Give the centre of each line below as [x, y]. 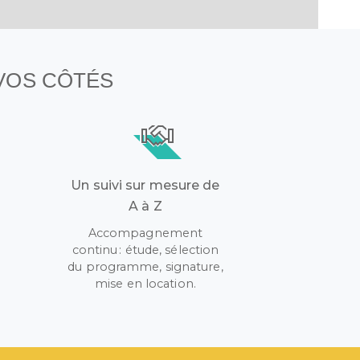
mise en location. [145, 284]
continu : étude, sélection [145, 250]
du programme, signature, [145, 267]
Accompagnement [145, 233]
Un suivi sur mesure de [145, 185]
